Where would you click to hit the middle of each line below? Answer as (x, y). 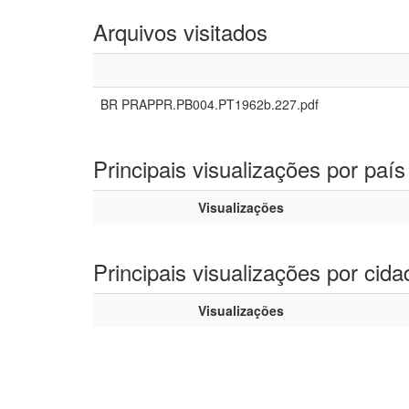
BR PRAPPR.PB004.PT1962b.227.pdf (210, 104)
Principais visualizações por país (249, 168)
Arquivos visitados (180, 31)
